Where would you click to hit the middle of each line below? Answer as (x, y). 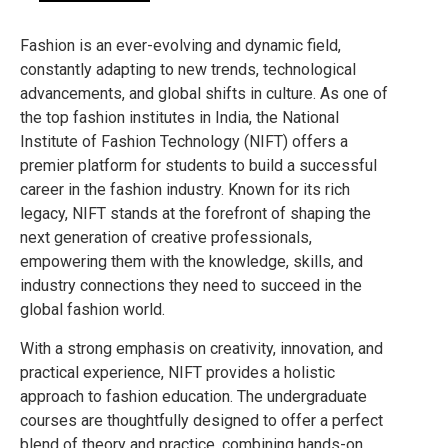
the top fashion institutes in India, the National (179, 118)
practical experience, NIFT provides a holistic (177, 372)
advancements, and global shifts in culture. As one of (204, 94)
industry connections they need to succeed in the (191, 286)
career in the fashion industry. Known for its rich (185, 190)
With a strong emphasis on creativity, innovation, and (201, 348)
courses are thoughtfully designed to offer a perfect (201, 420)
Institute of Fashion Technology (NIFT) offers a (184, 142)
